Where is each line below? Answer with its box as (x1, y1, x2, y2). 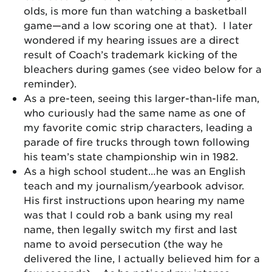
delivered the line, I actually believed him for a (24, 252, 260, 264)
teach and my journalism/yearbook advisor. (24, 179, 247, 191)
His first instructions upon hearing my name (24, 194, 245, 206)
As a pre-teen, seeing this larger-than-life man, (24, 92, 259, 104)
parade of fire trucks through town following (24, 135, 250, 148)
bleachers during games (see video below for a (24, 63, 262, 75)
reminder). (24, 77, 76, 89)
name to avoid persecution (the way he (24, 237, 223, 250)
